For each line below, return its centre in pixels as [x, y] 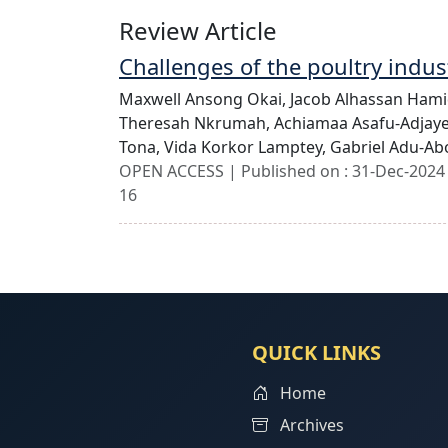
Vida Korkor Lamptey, [247, 147]
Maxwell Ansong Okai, [204, 99]
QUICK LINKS [316, 352]
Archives [310, 425]
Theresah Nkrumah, [196, 123]
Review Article [198, 30]
